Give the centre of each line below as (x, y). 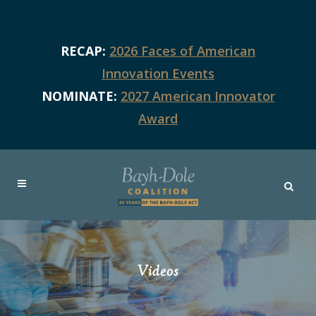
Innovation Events (158, 73)
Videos (158, 272)
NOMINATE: (81, 96)
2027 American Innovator (197, 96)
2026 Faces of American (182, 50)
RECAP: (85, 50)
